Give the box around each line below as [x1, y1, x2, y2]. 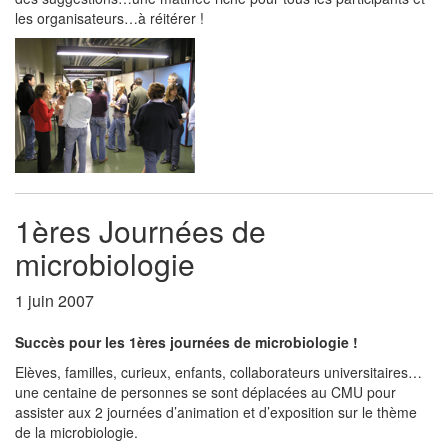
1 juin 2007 [15, 289, 94, 312]
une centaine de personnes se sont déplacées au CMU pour [15, 382, 396, 402]
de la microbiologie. [15, 422, 138, 442]
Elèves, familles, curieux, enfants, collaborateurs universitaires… [15, 362, 422, 382]
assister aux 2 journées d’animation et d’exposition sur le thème [15, 402, 417, 422]
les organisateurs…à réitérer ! [15, 8, 204, 28]
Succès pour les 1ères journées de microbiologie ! [15, 332, 358, 352]
